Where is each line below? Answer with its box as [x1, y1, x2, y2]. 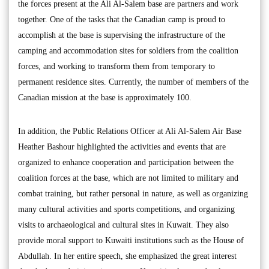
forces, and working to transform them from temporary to [18, 61, 215, 71]
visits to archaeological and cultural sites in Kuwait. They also [18, 220, 229, 229]
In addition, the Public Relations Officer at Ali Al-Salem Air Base [18, 126, 241, 136]
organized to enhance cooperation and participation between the [18, 157, 234, 167]
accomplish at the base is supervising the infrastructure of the [18, 30, 225, 40]
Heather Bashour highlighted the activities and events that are [18, 142, 226, 151]
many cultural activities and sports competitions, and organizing [18, 204, 235, 214]
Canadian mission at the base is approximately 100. [18, 92, 192, 102]
